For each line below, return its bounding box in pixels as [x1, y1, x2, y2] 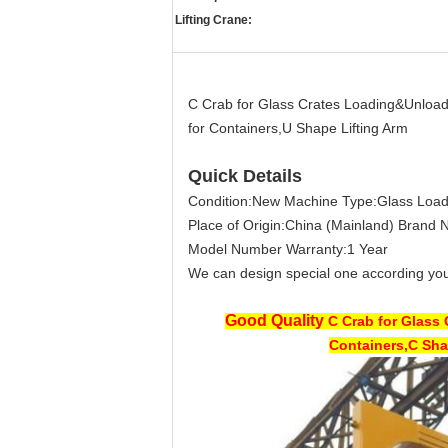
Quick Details [188, 166, 302, 186]
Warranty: [286, 241, 347, 257]
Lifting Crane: [175, 13, 252, 27]
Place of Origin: [188, 217, 285, 233]
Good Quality [225, 312, 328, 329]
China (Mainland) [285, 217, 398, 233]
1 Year [347, 241, 388, 257]
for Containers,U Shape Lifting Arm [188, 120, 408, 136]
